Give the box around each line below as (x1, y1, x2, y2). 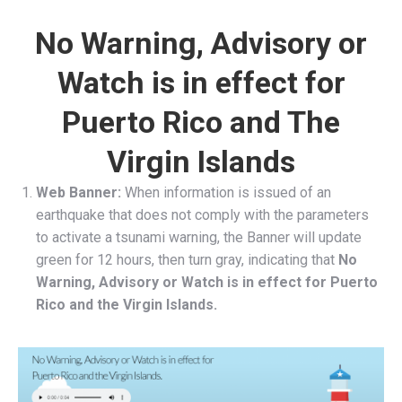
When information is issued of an (125, 184, 331, 202)
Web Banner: (36, 184, 125, 202)
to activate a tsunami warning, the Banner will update (36, 229, 362, 247)
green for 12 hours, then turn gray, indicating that (36, 251, 338, 269)
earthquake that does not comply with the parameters (36, 206, 369, 224)
